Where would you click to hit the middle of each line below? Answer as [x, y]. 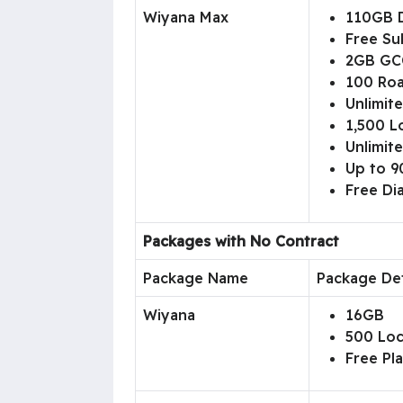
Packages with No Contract [241, 241]
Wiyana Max [186, 17]
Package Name [196, 278]
